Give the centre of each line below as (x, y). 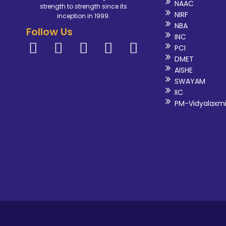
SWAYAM (190, 81)
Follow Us (49, 32)
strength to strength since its (83, 6)
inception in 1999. (83, 16)
